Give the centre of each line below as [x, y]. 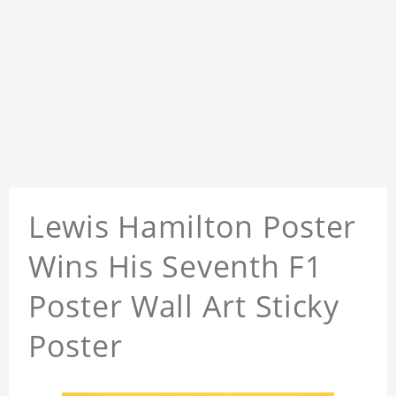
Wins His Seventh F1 [175, 267]
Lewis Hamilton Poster [193, 227]
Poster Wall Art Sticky [184, 306]
